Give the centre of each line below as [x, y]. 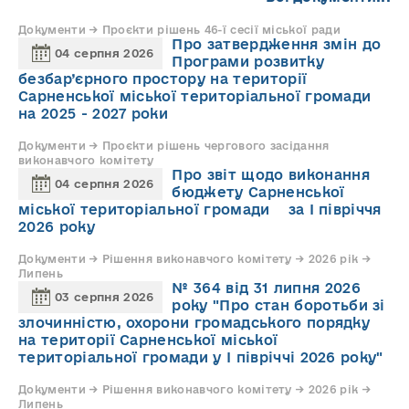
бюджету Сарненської [258, 193]
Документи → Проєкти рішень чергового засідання [174, 146]
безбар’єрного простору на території [163, 79]
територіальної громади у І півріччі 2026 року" [201, 358]
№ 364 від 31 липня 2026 [266, 288]
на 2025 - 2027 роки [94, 114]
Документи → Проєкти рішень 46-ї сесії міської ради [179, 30]
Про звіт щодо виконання [271, 175]
